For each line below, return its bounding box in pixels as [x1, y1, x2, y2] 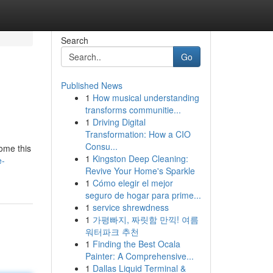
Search [60, 34, 88, 46]
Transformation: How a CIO [85, 128, 191, 140]
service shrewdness [92, 201, 169, 213]
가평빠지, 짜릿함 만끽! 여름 [92, 213, 199, 225]
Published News [60, 79, 122, 91]
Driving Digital [92, 116, 146, 128]
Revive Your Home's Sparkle [85, 165, 195, 177]
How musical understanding [92, 91, 199, 104]
